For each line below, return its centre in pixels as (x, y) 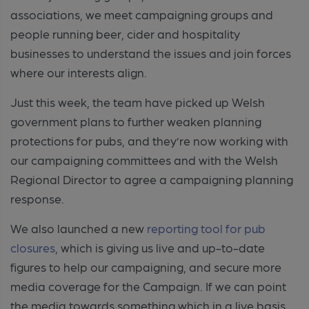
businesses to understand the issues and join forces (151, 52)
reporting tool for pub (206, 228)
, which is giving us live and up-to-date (160, 247)
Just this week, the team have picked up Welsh (138, 101)
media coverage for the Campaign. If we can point (148, 286)
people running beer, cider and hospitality (125, 33)
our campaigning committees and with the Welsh (144, 159)
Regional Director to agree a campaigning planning (152, 179)
